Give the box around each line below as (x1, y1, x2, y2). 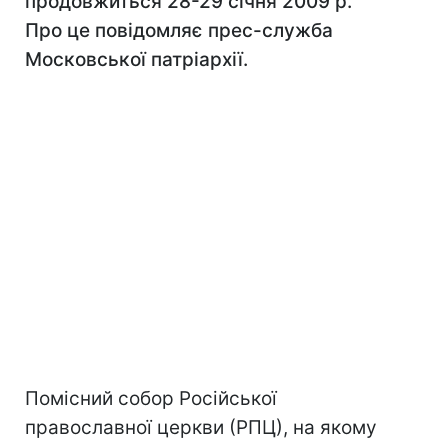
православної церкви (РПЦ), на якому (25, 416, 377, 439)
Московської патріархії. (25, 48, 248, 71)
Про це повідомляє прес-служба (25, 19, 333, 42)
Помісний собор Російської (25, 387, 277, 410)
